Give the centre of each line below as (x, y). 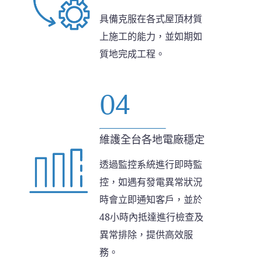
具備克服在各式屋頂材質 (151, 19)
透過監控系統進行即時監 (151, 165)
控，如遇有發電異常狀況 (151, 182)
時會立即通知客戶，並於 (151, 200)
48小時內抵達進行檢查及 (152, 217)
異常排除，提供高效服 (146, 235)
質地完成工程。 (132, 54)
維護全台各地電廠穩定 (152, 140)
